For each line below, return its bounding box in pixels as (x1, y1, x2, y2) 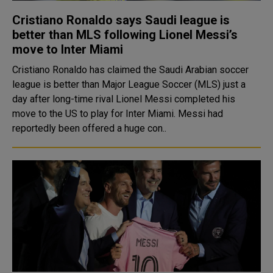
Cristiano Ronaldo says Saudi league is (12, 13, 230, 27)
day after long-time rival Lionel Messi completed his (12, 93, 235, 105)
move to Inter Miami (12, 42, 123, 57)
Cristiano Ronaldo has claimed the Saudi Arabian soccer (12, 64, 249, 76)
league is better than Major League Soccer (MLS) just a (12, 79, 246, 90)
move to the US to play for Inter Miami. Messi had (12, 108, 178, 119)
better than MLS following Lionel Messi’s (12, 27, 238, 42)
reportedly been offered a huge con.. (12, 122, 166, 134)
